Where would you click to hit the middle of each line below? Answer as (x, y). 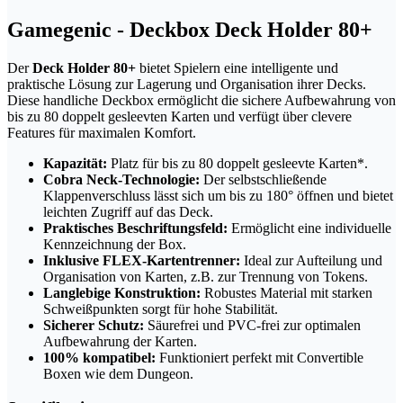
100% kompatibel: (99, 357)
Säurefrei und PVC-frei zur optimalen (252, 325)
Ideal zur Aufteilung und (311, 260)
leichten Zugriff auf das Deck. (128, 211)
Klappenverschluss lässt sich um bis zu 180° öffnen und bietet (218, 195)
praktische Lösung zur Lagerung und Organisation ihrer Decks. (187, 84)
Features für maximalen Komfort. (102, 132)
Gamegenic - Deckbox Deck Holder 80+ (190, 29)
